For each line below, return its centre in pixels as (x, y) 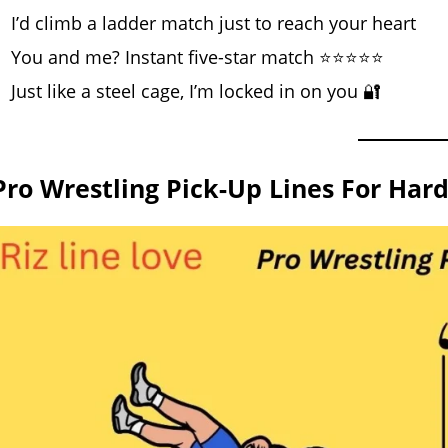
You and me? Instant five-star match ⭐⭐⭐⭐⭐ (197, 56)
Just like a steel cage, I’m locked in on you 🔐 (196, 90)
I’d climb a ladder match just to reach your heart (213, 22)
